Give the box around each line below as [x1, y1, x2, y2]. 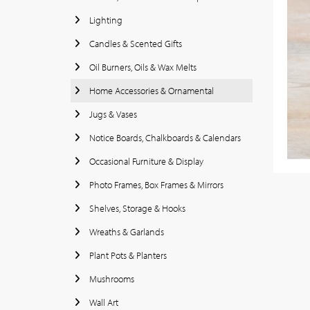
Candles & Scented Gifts [87, 37, 182, 50]
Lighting [87, 14, 122, 26]
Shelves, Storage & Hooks [87, 202, 185, 215]
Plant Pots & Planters [87, 249, 167, 262]
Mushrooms [87, 273, 134, 285]
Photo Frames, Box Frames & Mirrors [87, 179, 224, 191]
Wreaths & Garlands [87, 226, 164, 238]
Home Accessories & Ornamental [87, 84, 214, 97]
